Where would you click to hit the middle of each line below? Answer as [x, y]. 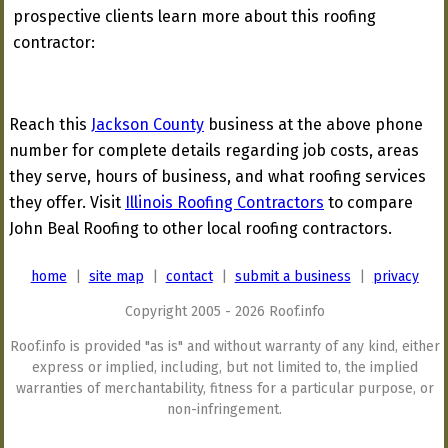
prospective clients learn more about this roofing [194, 16]
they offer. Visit [67, 202]
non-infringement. [225, 409]
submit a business [292, 276]
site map [116, 276]
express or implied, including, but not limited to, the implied [224, 367]
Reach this [50, 124]
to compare [368, 202]
